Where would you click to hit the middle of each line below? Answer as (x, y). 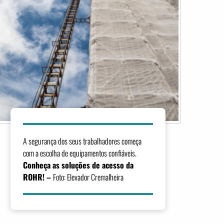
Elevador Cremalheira (95, 177)
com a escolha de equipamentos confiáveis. (80, 153)
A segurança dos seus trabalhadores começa (82, 141)
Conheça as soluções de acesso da (78, 165)
